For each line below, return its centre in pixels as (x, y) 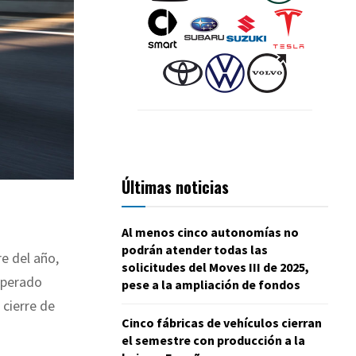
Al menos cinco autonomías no (210, 232)
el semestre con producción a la (213, 340)
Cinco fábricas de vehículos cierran (222, 322)
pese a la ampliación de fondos (211, 284)
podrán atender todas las (195, 249)
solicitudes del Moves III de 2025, (215, 267)
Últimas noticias (175, 186)
